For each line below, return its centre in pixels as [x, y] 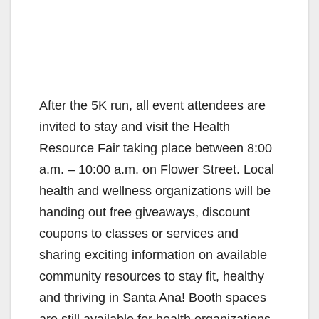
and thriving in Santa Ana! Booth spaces [153, 297]
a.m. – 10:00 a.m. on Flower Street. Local [157, 169]
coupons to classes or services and [139, 233]
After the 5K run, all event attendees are [152, 105]
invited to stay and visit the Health [135, 126]
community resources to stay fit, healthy [152, 276]
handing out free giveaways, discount [145, 212]
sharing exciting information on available [153, 255]
